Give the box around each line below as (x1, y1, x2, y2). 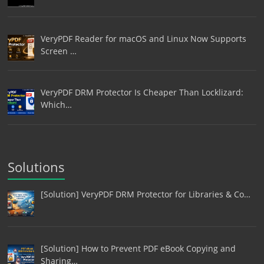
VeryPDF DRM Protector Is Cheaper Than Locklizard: (40, 87, 243, 98)
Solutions (8, 158, 65, 176)
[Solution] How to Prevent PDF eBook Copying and (40, 242, 236, 254)
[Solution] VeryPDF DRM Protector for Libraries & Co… (40, 189, 250, 200)
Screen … (40, 45, 77, 57)
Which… (40, 99, 72, 111)
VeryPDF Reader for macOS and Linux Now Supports (40, 32, 246, 44)
